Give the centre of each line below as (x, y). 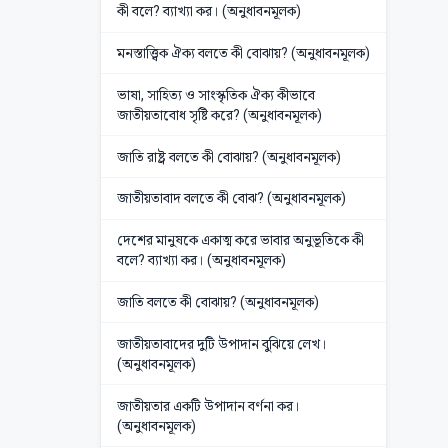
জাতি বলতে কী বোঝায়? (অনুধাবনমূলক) (217, 301)
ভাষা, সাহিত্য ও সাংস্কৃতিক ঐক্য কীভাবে (215, 94)
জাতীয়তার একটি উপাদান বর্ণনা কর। (208, 405)
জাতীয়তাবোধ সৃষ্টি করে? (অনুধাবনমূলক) (219, 114)
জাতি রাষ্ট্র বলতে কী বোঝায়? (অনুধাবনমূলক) (228, 156)
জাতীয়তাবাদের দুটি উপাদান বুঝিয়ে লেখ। (221, 343)
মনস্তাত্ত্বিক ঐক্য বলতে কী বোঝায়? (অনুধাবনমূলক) (243, 53)
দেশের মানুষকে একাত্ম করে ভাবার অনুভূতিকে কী (240, 240)
